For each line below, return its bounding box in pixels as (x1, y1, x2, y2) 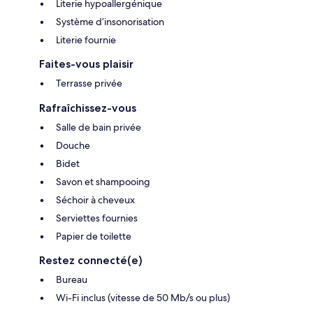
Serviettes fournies (56, 212, 138, 225)
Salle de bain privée (56, 121, 141, 134)
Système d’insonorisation (56, 15, 164, 29)
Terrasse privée (56, 77, 122, 90)
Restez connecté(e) (39, 254, 143, 268)
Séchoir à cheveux (56, 194, 135, 207)
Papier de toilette (56, 230, 131, 243)
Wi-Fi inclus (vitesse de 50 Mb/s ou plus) (56, 291, 230, 305)
